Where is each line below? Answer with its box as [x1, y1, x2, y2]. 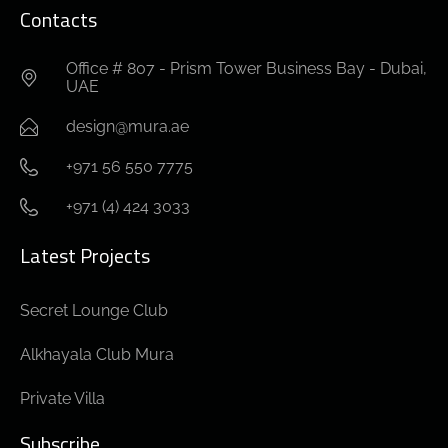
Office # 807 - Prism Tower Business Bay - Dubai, [65, 59, 427, 79]
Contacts [20, 4, 97, 36]
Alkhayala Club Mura [20, 345, 174, 365]
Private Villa [20, 389, 105, 409]
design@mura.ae [65, 117, 189, 137]
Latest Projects [20, 240, 150, 272]
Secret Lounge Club [20, 301, 168, 321]
